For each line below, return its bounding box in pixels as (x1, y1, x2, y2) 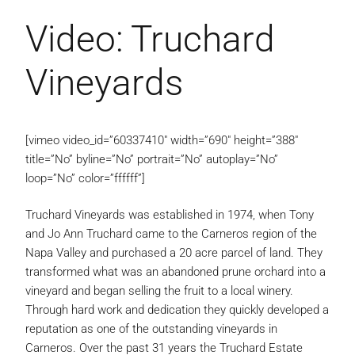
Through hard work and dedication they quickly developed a (25, 303, 329, 317)
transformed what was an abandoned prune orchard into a (25, 265, 326, 279)
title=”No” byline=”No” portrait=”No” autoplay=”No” (25, 152, 278, 166)
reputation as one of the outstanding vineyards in (25, 322, 277, 336)
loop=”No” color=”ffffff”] (25, 171, 145, 185)
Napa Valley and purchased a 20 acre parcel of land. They (25, 246, 323, 260)
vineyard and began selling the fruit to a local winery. (25, 284, 293, 298)
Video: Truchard (25, 17, 275, 60)
